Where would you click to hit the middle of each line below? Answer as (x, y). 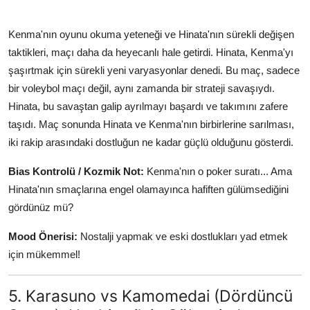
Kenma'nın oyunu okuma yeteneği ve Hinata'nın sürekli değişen (151, 34)
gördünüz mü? (41, 207)
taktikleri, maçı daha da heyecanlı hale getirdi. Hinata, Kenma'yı (151, 52)
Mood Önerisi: (43, 236)
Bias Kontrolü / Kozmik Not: (76, 171)
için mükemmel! (44, 254)
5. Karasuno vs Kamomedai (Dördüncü (151, 295)
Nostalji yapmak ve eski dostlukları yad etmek (183, 236)
